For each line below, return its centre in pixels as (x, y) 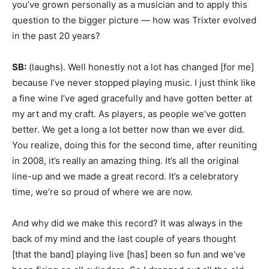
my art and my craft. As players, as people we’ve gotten (129, 114)
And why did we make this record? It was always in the (127, 223)
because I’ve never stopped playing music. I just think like (134, 83)
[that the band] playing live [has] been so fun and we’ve (129, 254)
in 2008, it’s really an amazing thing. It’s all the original (125, 161)
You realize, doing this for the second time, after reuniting (134, 145)
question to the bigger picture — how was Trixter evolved (134, 20)
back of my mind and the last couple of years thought (124, 239)
